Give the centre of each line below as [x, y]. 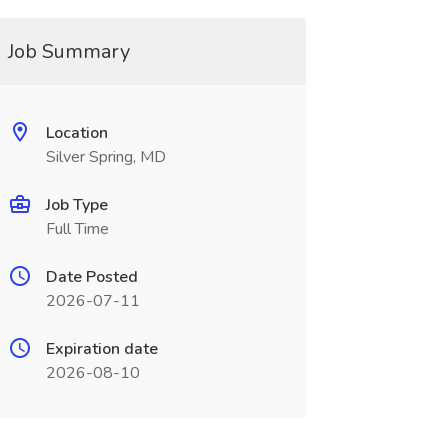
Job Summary [68, 51]
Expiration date [101, 349]
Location [76, 133]
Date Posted [91, 277]
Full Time [77, 229]
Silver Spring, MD [105, 157]
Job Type [76, 205]
